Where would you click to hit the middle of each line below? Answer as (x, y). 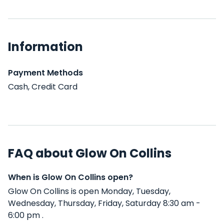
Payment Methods (45, 73)
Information (45, 47)
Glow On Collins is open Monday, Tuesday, (89, 191)
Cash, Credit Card (43, 87)
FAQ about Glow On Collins (90, 153)
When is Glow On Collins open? (70, 177)
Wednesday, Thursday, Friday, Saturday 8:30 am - (104, 203)
